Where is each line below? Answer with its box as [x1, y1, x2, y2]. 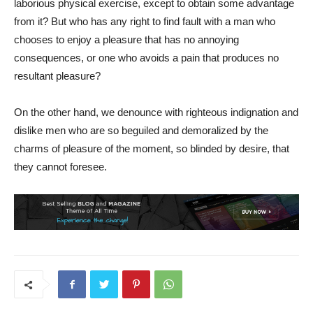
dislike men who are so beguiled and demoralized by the [14, 124, 268, 137]
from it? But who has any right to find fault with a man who [14, 15, 275, 28]
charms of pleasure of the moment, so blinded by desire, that [14, 143, 289, 155]
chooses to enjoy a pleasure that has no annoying [14, 34, 239, 46]
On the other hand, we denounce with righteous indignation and [14, 106, 298, 119]
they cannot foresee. [14, 161, 107, 173]
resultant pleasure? [14, 70, 101, 82]
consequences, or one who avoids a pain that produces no [14, 52, 279, 64]
